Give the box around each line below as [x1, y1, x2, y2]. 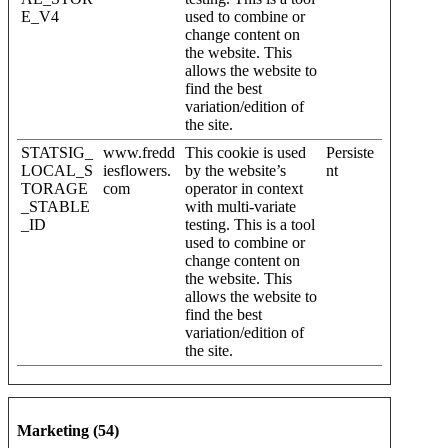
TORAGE [21, 179, 88, 197]
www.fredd [103, 143, 175, 161]
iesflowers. [103, 161, 171, 179]
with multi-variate [185, 197, 296, 215]
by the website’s [185, 161, 286, 179]
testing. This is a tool [185, 215, 315, 233]
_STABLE [21, 197, 90, 215]
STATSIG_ [21, 143, 93, 161]
